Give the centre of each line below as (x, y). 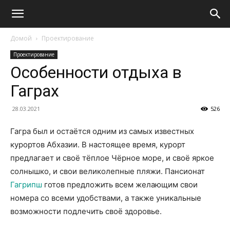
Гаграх (35, 91)
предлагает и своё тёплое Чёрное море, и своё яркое (112, 158)
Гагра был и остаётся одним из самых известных (102, 131)
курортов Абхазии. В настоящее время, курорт (98, 145)
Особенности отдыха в (96, 72)
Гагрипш (26, 185)
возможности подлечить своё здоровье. (86, 211)
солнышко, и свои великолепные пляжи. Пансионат (108, 171)
